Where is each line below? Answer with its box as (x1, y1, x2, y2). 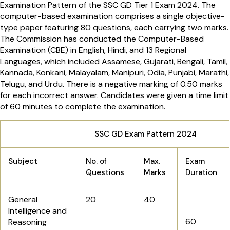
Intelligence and (8, 205, 67, 217)
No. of (86, 156, 107, 167)
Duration (185, 167, 217, 178)
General (8, 194, 37, 205)
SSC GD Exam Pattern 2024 (86, 129, 197, 140)
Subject (8, 156, 37, 167)
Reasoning (8, 217, 47, 228)
